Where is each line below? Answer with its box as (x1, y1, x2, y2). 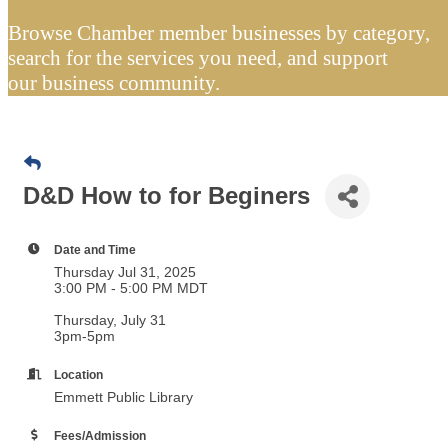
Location (54, 367, 103, 381)
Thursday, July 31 (54, 311, 166, 328)
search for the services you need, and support (8, 45, 388, 70)
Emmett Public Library (54, 388, 209, 405)
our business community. (8, 70, 220, 95)
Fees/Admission (54, 428, 146, 442)
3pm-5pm (54, 327, 131, 344)
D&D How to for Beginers (23, 182, 310, 210)
